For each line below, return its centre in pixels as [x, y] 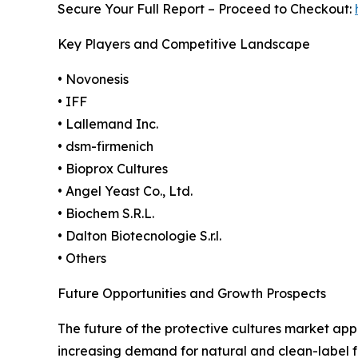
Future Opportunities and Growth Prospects [192, 293]
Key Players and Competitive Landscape [184, 44]
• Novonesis [93, 79]
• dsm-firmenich [105, 146]
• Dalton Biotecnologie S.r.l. [139, 235]
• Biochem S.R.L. [106, 213]
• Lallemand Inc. [108, 123]
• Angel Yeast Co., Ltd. [125, 191]
